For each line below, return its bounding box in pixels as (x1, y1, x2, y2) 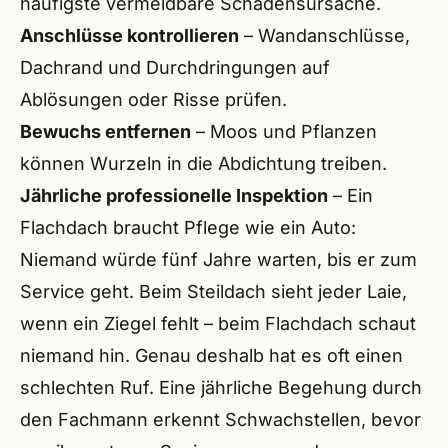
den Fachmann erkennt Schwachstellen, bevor (20, 409, 421, 430)
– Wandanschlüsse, (239, 25, 410, 46)
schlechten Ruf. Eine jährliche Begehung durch (20, 377, 422, 398)
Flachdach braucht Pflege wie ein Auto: (20, 217, 356, 238)
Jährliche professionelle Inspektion (20, 185, 328, 206)
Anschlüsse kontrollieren (20, 25, 239, 46)
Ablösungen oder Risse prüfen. (20, 89, 287, 110)
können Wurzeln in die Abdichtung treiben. (20, 153, 387, 174)
